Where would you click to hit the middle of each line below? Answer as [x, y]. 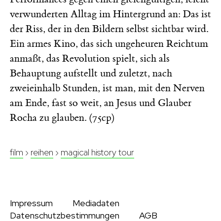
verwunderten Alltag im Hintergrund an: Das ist [110, 14]
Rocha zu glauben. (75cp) [62, 117]
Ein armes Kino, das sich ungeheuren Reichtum [109, 43]
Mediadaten [96, 203]
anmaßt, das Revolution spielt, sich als [90, 58]
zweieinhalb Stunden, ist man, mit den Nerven [107, 88]
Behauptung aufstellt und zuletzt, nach [91, 73]
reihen [42, 152]
